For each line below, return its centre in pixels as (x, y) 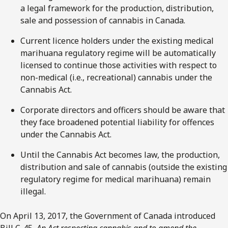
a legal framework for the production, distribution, (117, 8)
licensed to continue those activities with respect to (119, 65)
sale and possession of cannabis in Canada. (103, 20)
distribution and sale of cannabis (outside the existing (124, 167)
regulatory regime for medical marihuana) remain (116, 179)
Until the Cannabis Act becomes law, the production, (120, 154)
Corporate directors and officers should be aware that (123, 110)
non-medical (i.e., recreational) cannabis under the (116, 77)
